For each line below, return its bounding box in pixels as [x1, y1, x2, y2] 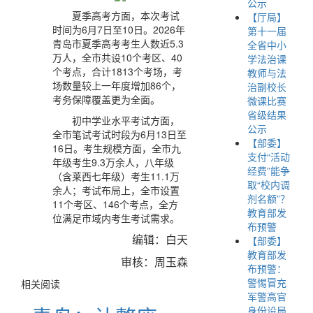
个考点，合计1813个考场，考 [52, 64, 182, 79]
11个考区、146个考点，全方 [52, 197, 178, 212]
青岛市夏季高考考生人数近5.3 [52, 36, 184, 51]
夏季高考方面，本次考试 [52, 8, 180, 23]
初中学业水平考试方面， [52, 113, 180, 128]
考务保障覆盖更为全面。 [52, 92, 160, 107]
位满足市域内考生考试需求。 [52, 211, 180, 226]
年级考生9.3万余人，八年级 [52, 155, 174, 170]
